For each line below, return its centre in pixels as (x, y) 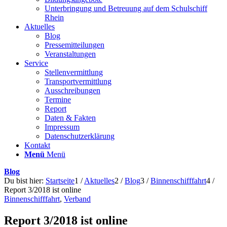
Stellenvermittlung (74, 72)
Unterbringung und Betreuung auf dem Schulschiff (126, 8)
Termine (58, 100)
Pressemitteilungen (74, 45)
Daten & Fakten (70, 118)
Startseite (60, 181)
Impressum (62, 127)
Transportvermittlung (78, 81)
